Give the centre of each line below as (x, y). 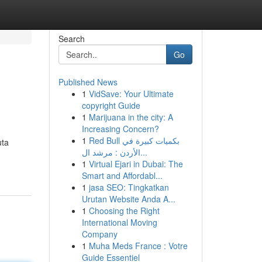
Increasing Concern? (120, 129)
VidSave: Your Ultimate (131, 94)
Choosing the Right (124, 211)
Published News (88, 82)
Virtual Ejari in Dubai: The (136, 164)
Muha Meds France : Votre (138, 246)
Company (99, 234)
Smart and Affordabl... (122, 175)
